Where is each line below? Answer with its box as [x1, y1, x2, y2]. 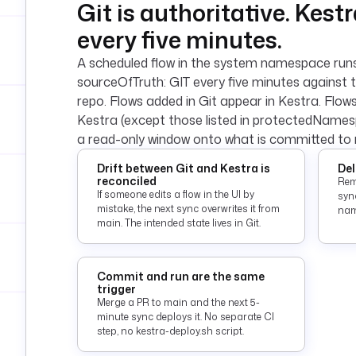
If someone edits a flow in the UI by [97, 188, 254, 201]
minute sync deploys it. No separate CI [97, 310, 274, 323]
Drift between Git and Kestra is [97, 161, 270, 176]
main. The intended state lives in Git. [97, 216, 261, 230]
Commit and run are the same [97, 269, 265, 284]
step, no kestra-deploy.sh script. [97, 324, 244, 338]
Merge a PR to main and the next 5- [97, 296, 260, 309]
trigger [97, 281, 136, 296]
